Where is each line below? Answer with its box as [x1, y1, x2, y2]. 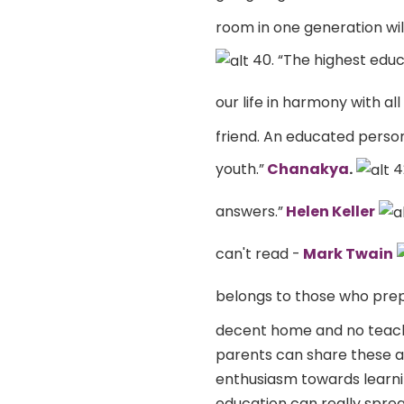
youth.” [216, 158, 264, 179]
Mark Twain [300, 243, 393, 264]
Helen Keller [283, 200, 375, 222]
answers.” [216, 200, 283, 222]
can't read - [216, 243, 300, 264]
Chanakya [264, 158, 349, 179]
